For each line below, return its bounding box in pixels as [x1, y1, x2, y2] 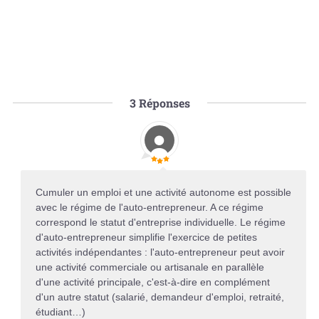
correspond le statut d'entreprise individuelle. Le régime [35, 216, 286, 228]
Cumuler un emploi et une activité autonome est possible [35, 186, 291, 198]
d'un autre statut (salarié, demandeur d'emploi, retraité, [35, 291, 284, 303]
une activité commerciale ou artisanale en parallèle [35, 261, 264, 273]
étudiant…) [35, 305, 85, 318]
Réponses [135, 95, 190, 110]
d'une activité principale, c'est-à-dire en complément [35, 276, 270, 288]
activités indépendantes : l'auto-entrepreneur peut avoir [35, 246, 285, 258]
